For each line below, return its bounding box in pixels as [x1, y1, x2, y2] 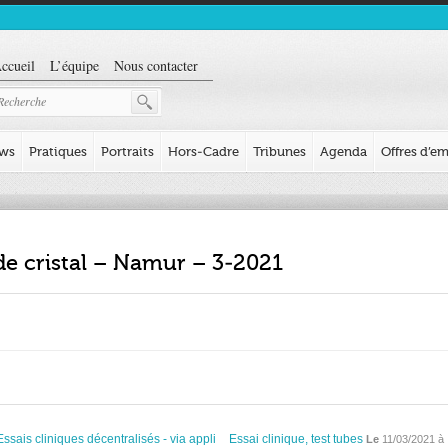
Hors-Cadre [168, 144, 239, 159]
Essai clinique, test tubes [229, 432, 363, 446]
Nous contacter [114, 56, 198, 75]
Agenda [320, 144, 367, 159]
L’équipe [50, 56, 99, 75]
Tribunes [253, 144, 306, 159]
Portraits [101, 144, 154, 159]
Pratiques [29, 144, 87, 159]
